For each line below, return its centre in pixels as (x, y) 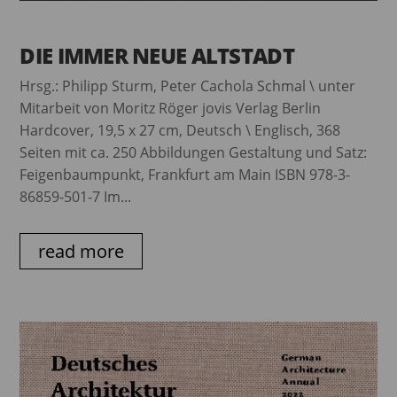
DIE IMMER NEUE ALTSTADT (157, 55)
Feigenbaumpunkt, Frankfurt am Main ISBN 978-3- (185, 174)
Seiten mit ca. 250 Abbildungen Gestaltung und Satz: (194, 152)
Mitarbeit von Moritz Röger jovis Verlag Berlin (171, 108)
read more (82, 251)
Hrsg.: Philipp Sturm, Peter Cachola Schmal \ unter (188, 86)
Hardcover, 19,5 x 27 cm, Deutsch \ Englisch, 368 (180, 130)
